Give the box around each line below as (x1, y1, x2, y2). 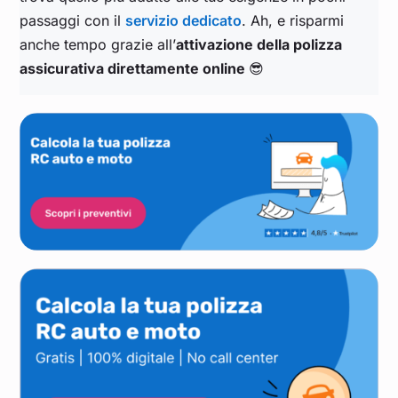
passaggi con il (20, 12, 126, 30)
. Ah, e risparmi (242, 12, 345, 30)
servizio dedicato (125, 12, 243, 30)
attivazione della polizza (176, 36, 343, 54)
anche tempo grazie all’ (20, 36, 177, 54)
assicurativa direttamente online (20, 60, 250, 78)
